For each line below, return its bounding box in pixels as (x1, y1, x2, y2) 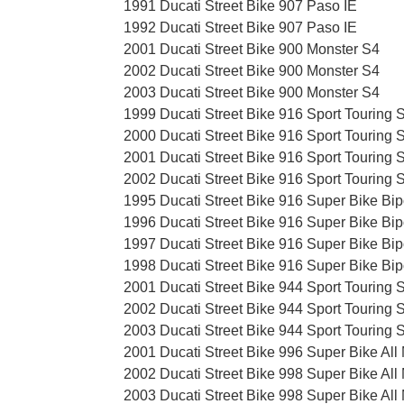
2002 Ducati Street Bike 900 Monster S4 (124, 63, 380, 79)
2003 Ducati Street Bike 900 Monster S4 (124, 85, 380, 101)
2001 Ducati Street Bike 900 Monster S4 (124, 41, 380, 58)
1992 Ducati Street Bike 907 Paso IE (124, 20, 357, 36)
